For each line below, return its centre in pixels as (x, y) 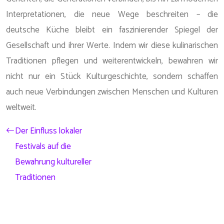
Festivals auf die (43, 146)
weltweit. (21, 107)
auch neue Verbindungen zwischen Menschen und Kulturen (112, 92)
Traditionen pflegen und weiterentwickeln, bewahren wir (112, 61)
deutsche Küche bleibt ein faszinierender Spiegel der (112, 30)
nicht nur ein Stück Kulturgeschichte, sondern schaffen (112, 76)
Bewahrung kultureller (53, 162)
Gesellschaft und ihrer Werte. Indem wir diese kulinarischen (112, 45)
